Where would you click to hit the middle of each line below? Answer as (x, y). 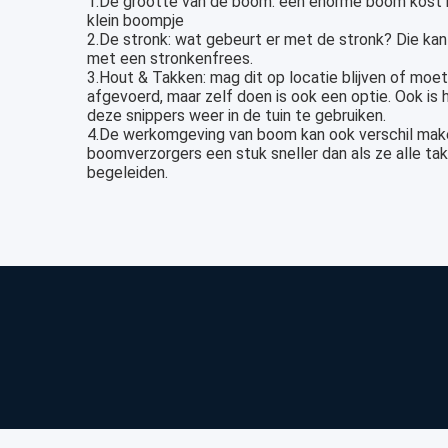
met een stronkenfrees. (170, 58)
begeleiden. (127, 172)
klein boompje (135, 20)
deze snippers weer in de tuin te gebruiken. (236, 115)
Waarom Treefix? (261, 348)
